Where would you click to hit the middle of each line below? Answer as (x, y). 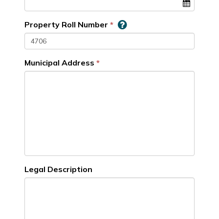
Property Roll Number (66, 24)
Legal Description (58, 169)
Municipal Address (59, 63)
